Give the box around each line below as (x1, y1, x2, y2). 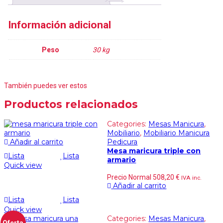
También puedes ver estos (4, 81, 87, 90)
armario (107, 155, 136, 164)
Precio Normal (107, 173, 153, 182)
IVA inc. (181, 174, 202, 182)
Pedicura (107, 137, 138, 146)
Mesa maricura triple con (107, 146, 201, 155)
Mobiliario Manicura (143, 128, 210, 137)
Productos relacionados (4, 98, 138, 111)
